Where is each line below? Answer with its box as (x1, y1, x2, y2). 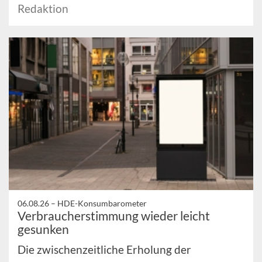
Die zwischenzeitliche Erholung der (18, 242, 191, 256)
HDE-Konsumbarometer (57, 198, 147, 208)
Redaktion (18, 1, 68, 15)
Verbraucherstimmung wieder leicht (18, 208, 210, 223)
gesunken (18, 221, 69, 236)
